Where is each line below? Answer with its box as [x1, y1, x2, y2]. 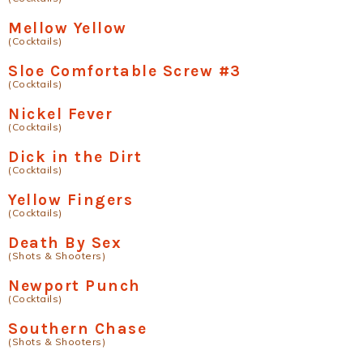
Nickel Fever [8, 104, 113, 123]
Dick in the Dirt [8, 147, 142, 166]
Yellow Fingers [8, 190, 133, 209]
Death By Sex [8, 233, 122, 252]
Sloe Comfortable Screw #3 [8, 61, 241, 80]
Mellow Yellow [8, 18, 127, 37]
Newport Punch [8, 275, 141, 295]
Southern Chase [8, 318, 147, 338]
